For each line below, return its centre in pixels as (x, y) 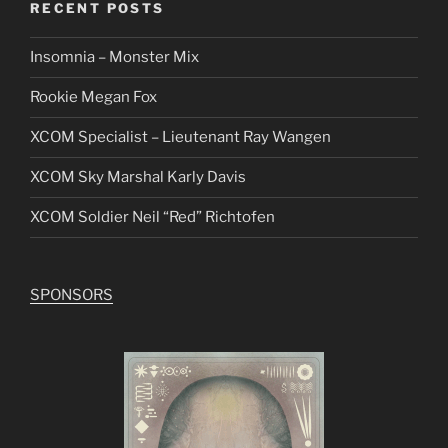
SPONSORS (71, 294)
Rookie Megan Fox (93, 97)
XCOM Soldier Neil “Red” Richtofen (152, 217)
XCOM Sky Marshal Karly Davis (138, 177)
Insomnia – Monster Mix (114, 57)
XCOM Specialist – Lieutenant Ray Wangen (180, 137)
